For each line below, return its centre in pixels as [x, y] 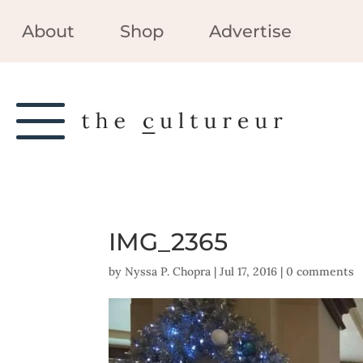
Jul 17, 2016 [249, 272]
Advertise [250, 31]
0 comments [320, 272]
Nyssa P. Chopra [168, 272]
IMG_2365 [169, 242]
